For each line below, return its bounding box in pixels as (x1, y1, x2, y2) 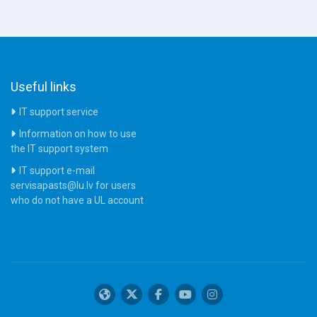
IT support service (19, 106, 98, 117)
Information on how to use (19, 128, 137, 139)
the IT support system (11, 143, 108, 154)
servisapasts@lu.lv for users (11, 180, 136, 191)
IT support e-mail (19, 165, 95, 176)
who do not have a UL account (11, 195, 144, 206)
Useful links (11, 79, 76, 94)
